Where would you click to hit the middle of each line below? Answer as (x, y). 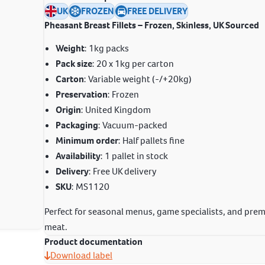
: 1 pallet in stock (135, 156)
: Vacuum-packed (133, 125)
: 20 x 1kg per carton (133, 64)
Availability (78, 156)
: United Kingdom (116, 110)
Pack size (74, 64)
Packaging (77, 125)
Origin (69, 110)
